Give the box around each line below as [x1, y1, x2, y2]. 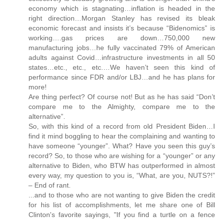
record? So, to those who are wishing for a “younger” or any [28, 152, 215, 160]
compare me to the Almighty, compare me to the [28, 103, 215, 111]
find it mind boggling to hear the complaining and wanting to [28, 132, 215, 140]
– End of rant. [28, 181, 71, 190]
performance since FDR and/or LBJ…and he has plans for [28, 73, 215, 82]
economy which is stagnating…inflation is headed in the [28, 4, 215, 13]
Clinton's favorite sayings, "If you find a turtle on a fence [28, 211, 215, 219]
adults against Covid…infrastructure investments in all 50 [28, 54, 215, 62]
